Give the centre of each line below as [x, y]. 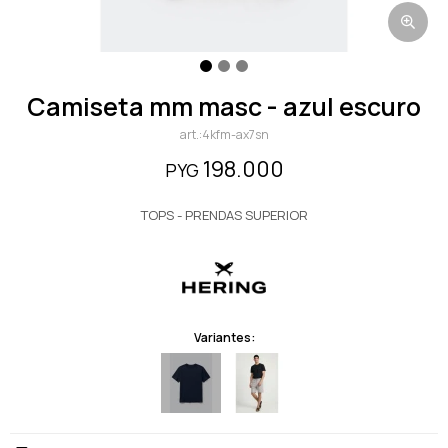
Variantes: [224, 337]
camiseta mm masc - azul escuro [233, 106]
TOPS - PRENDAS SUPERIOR [224, 215]
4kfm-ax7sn [235, 134]
